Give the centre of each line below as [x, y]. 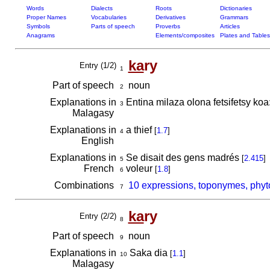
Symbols [38, 26]
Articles [230, 26]
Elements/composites [185, 35]
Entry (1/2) [98, 65]
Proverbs [168, 26]
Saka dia [148, 253]
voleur [139, 168]
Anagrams [40, 35]
